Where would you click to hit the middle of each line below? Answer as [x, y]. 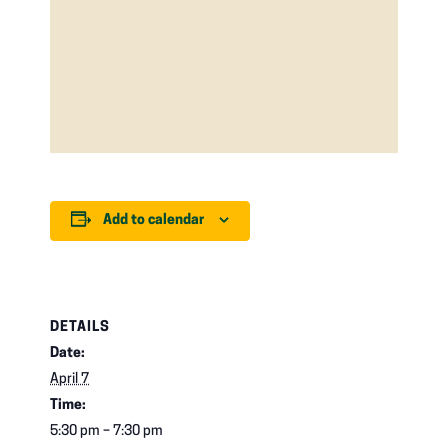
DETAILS [80, 327]
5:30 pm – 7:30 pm [107, 431]
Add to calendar [154, 221]
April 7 [70, 379]
